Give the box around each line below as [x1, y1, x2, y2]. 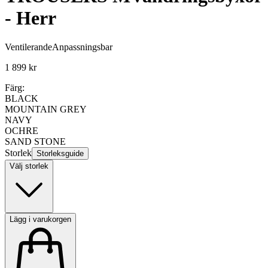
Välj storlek [10, 162, 48, 171]
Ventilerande [5, 42, 52, 53]
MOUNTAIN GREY [5, 104, 87, 115]
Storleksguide [36, 149, 84, 159]
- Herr [5, 7, 56, 29]
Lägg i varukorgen [10, 215, 71, 224]
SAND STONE [5, 136, 66, 147]
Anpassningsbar [52, 42, 112, 53]
